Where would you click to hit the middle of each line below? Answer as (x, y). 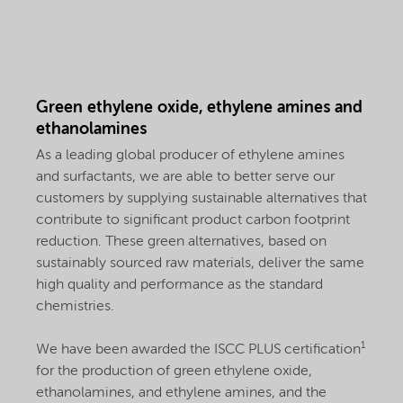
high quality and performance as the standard (179, 285)
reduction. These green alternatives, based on (181, 242)
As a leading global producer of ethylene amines (190, 155)
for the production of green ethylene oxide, (174, 371)
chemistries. (75, 306)
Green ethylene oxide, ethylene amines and (199, 107)
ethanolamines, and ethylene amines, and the (181, 393)
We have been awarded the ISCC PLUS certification (198, 349)
